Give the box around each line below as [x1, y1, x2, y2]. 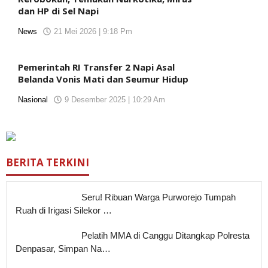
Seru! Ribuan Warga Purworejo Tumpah [81, 192, 236, 202]
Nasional [18, 95, 48, 104]
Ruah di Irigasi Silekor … [16, 205, 112, 215]
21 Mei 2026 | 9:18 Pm [54, 27, 132, 36]
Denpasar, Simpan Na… [16, 243, 111, 254]
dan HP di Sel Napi [18, 5, 99, 17]
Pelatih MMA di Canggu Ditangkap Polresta [81, 230, 249, 240]
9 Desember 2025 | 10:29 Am [65, 95, 165, 104]
